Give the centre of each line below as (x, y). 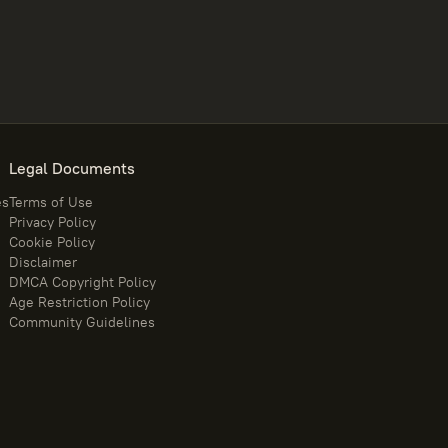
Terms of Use (51, 202)
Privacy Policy (52, 222)
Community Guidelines (82, 322)
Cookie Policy (52, 242)
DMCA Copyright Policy (82, 282)
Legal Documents (72, 168)
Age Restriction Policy (79, 302)
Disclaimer (43, 262)
